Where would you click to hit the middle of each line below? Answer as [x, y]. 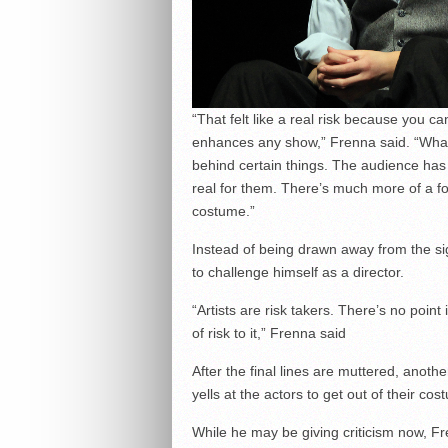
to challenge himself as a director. [297, 272]
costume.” [223, 211]
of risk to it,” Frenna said [268, 333]
